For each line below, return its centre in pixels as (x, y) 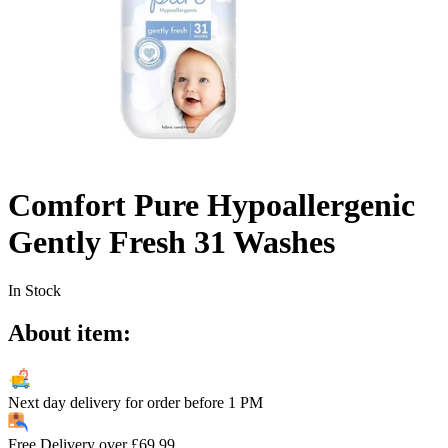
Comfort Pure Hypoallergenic (211, 204)
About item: (69, 332)
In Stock (34, 290)
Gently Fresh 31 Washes (171, 241)
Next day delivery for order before (116, 402)
